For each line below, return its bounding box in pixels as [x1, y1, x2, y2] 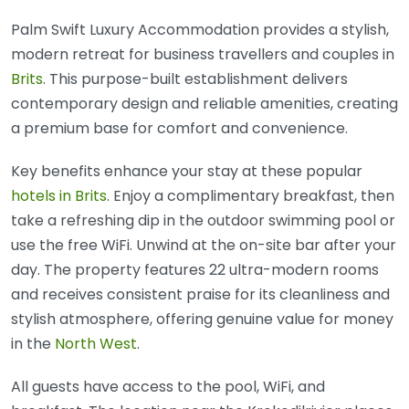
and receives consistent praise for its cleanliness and [11, 284, 390, 306]
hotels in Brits [11, 185, 107, 207]
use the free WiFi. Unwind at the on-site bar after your [11, 235, 396, 257]
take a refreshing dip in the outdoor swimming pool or [11, 210, 395, 232]
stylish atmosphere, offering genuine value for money [11, 309, 393, 330]
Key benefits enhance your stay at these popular [11, 161, 362, 183]
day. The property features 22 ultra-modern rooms [11, 259, 379, 281]
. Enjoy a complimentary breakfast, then [107, 185, 394, 207]
